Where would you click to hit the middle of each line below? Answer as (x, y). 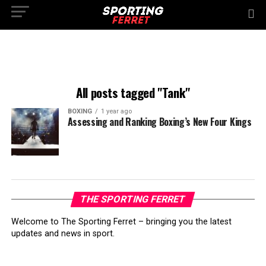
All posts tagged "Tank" (133, 92)
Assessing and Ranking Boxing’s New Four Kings (159, 122)
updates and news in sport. (63, 234)
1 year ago (116, 111)
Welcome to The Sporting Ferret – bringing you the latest (121, 222)
